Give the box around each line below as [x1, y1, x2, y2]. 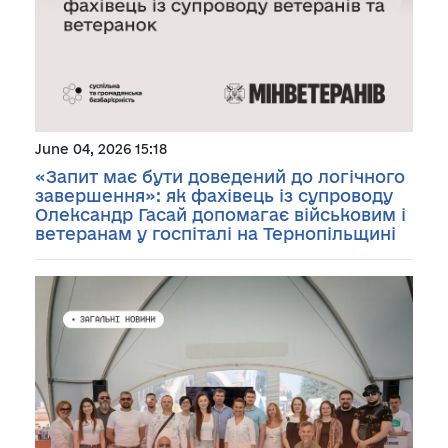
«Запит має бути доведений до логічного [35, 166, 405, 186]
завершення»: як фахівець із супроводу [35, 185, 393, 205]
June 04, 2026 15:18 [35, 140, 167, 157]
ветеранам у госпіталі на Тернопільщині [35, 223, 396, 243]
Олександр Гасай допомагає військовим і [35, 204, 406, 224]
